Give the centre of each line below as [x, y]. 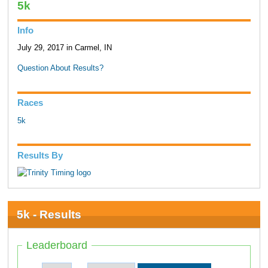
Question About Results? [60, 68]
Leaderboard [57, 246]
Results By [40, 155]
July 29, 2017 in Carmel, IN [64, 48]
